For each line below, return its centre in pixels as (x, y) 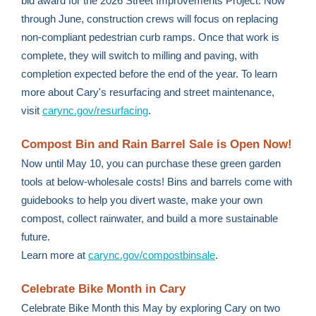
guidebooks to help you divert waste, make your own (142, 200)
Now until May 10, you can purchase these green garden (151, 163)
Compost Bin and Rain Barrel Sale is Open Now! (157, 144)
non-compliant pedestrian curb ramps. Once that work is (150, 37)
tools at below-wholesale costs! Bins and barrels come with (157, 182)
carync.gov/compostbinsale (152, 255)
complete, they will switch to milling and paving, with (140, 55)
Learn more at (55, 255)
